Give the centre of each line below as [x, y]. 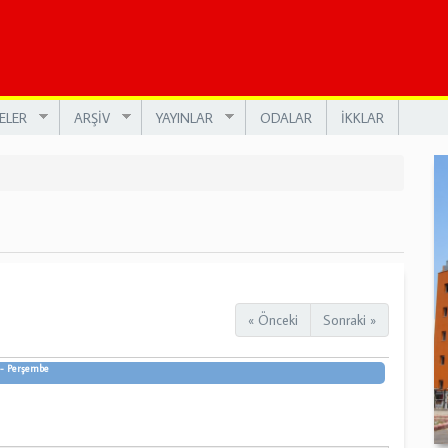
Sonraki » [349, 320]
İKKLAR [362, 117]
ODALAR [285, 117]
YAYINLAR [184, 117]
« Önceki [273, 320]
